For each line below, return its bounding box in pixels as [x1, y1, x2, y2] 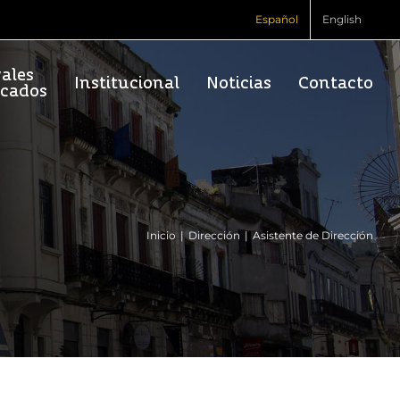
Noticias [206, 75, 271, 92]
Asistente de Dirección [253, 229, 373, 243]
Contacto [298, 75, 373, 92]
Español [255, 12, 298, 26]
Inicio [146, 229, 176, 243]
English [322, 12, 362, 26]
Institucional [74, 75, 179, 92]
